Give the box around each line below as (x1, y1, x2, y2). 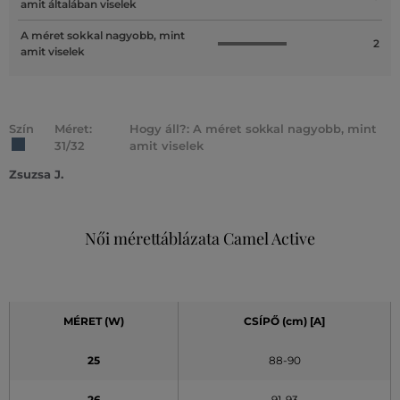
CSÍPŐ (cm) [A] (244, 313, 325, 328)
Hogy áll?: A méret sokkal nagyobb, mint (129, 121, 377, 136)
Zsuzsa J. (9, 166, 63, 181)
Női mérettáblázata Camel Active (85, 227, 315, 249)
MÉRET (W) (63, 313, 124, 328)
